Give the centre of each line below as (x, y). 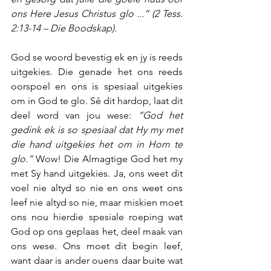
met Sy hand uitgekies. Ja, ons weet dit (97, 173)
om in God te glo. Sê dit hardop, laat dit (97, 101)
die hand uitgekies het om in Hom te (97, 144)
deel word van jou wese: (74, 115)
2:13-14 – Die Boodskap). (64, 28)
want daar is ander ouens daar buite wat (97, 260)
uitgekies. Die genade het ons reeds (97, 72)
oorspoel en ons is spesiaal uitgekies (97, 86)
